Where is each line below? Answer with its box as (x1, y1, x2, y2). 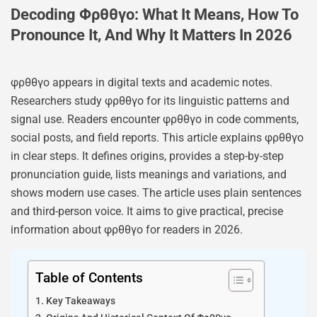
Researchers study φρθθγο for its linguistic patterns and (11, 93, 289, 108)
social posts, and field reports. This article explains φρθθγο (11, 130, 304, 144)
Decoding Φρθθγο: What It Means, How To (11, 5, 299, 23)
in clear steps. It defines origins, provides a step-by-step (11, 149, 284, 163)
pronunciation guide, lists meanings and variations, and (11, 167, 287, 181)
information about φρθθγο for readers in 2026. (11, 222, 243, 236)
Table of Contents (35, 270, 143, 287)
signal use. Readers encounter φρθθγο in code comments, (11, 112, 299, 126)
